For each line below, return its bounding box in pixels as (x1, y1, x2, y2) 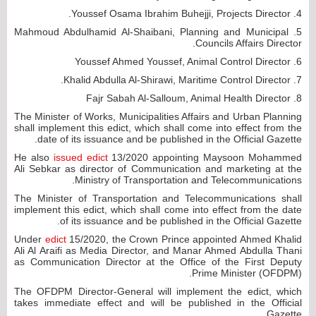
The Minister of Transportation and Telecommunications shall (14, 192, 302, 204)
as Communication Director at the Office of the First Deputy (14, 255, 302, 267)
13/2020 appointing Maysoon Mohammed (107, 151, 303, 163)
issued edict (53, 151, 108, 163)
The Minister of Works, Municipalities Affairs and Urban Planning (14, 110, 302, 122)
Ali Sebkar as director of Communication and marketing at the (14, 162, 302, 174)
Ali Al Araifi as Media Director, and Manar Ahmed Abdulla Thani (14, 244, 302, 256)
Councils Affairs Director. (195, 37, 302, 49)
